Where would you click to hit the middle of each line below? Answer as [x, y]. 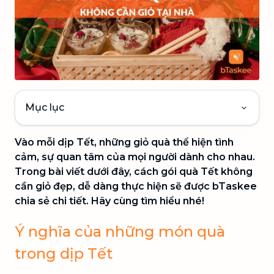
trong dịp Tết [64, 253]
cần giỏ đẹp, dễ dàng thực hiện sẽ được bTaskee [136, 186]
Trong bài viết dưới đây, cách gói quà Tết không [134, 171]
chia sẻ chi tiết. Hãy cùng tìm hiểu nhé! [109, 201]
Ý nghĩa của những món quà [120, 231]
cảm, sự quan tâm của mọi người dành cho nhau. [135, 157]
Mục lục [45, 107]
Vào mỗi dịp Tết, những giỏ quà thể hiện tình [124, 142]
